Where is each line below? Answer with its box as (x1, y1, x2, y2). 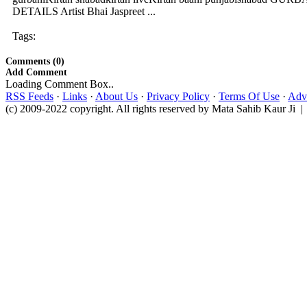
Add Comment (5, 67, 67, 77)
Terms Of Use (219, 90, 280, 102)
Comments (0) (5, 56, 64, 66)
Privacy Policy (147, 90, 210, 102)
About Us (95, 90, 138, 102)
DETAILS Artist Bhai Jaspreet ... (12, 5, 156, 17)
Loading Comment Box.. (5, 78, 114, 90)
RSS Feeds (5, 90, 53, 102)
